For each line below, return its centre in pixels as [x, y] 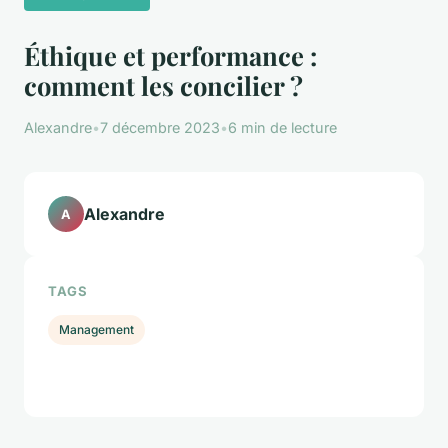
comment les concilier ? [163, 85]
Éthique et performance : [170, 55]
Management [97, 329]
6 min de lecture [282, 128]
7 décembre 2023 [160, 128]
